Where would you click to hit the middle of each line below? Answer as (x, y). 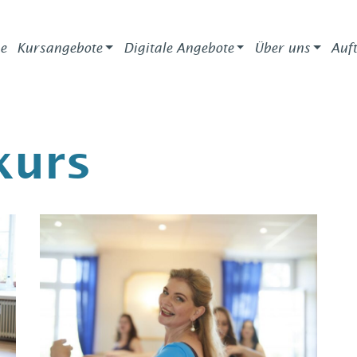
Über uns (282, 48)
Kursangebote (60, 48)
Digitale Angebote (178, 48)
